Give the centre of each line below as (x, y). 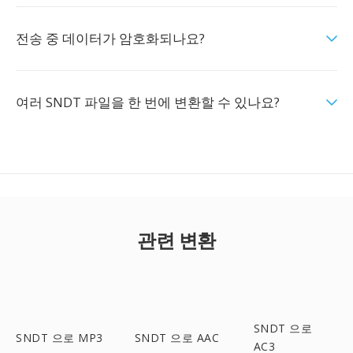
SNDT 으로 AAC (177, 337)
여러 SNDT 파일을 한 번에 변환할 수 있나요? (148, 102)
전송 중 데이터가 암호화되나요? (110, 38)
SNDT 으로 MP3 (59, 337)
